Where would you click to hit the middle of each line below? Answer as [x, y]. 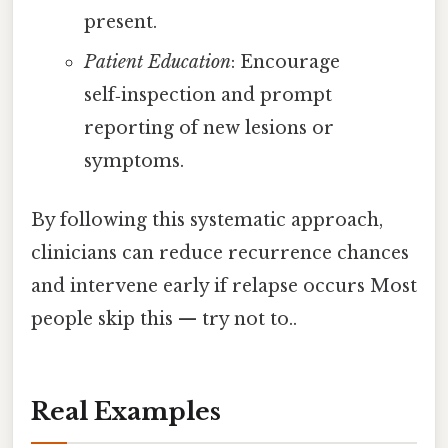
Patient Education [157, 61]
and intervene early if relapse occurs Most [224, 286]
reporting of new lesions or [208, 127]
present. [120, 21]
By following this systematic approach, [207, 220]
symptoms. [133, 160]
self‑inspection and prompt [207, 94]
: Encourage [285, 61]
